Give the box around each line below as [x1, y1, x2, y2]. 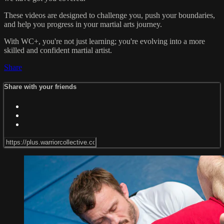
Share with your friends [4, 83, 76, 91]
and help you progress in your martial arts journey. [4, 20, 162, 29]
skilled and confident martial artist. [4, 46, 112, 55]
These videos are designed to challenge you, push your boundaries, [4, 11, 215, 20]
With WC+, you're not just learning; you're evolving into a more [4, 37, 205, 46]
